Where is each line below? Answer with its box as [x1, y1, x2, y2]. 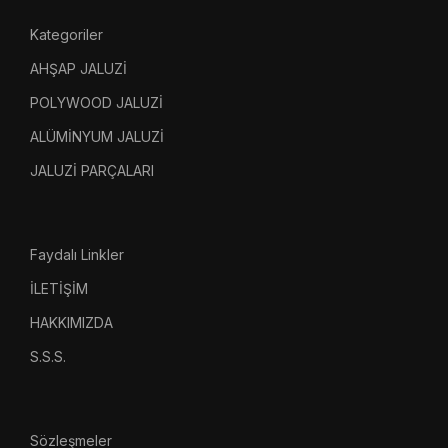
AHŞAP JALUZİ [30, 60, 128, 77]
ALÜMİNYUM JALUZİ [30, 128, 165, 145]
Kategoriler [30, 26, 104, 43]
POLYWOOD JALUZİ [30, 94, 164, 111]
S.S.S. [30, 348, 67, 365]
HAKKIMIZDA [30, 314, 114, 331]
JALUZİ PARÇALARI [30, 162, 155, 179]
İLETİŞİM [30, 280, 89, 297]
